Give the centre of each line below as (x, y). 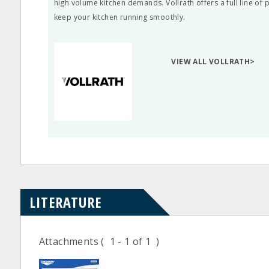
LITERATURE (65, 202)
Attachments (70, 241)
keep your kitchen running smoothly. (119, 17)
